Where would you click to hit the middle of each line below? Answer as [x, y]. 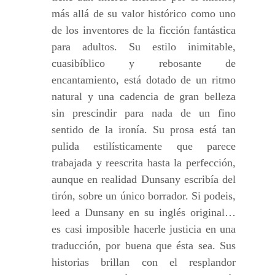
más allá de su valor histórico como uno [144, 14]
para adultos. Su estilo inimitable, [144, 47]
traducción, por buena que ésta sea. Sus [144, 246]
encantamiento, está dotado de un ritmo [144, 80]
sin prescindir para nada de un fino [144, 113]
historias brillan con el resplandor [144, 262]
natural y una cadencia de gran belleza [144, 96]
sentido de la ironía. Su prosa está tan [144, 130]
